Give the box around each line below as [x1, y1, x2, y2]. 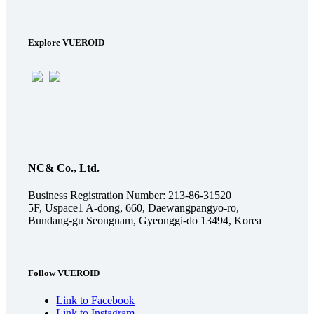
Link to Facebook [56, 294, 135, 307]
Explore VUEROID [28, 37, 105, 48]
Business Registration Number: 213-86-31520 [28, 189, 232, 201]
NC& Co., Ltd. [28, 161, 100, 174]
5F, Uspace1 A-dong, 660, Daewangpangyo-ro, [28, 201, 240, 214]
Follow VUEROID [28, 267, 100, 278]
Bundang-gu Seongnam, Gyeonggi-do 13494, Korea [28, 214, 262, 226]
